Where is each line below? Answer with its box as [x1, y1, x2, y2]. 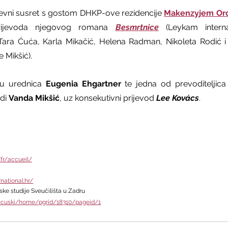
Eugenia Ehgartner [45, 79, 121, 89]
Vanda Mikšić [9, 93, 60, 103]
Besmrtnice [115, 22, 159, 33]
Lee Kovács [156, 93, 199, 103]
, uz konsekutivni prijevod [60, 93, 156, 103]
